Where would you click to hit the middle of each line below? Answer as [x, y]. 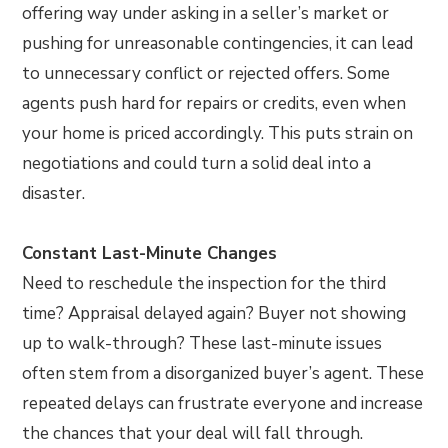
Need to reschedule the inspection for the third [204, 283]
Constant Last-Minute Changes [150, 253]
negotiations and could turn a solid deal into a [197, 163]
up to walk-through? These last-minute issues [202, 343]
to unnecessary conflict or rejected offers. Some [206, 73]
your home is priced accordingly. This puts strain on [218, 133]
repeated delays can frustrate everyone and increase [223, 403]
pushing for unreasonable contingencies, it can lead [218, 43]
